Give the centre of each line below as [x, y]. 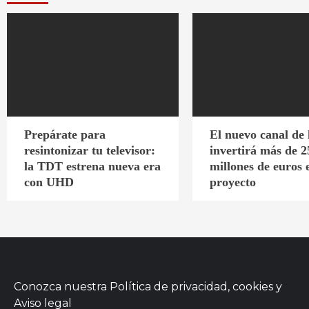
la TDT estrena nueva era [92, 166]
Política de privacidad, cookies [191, 286]
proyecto [232, 182]
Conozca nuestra [62, 286]
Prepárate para [65, 134]
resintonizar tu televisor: [90, 150]
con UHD [49, 182]
